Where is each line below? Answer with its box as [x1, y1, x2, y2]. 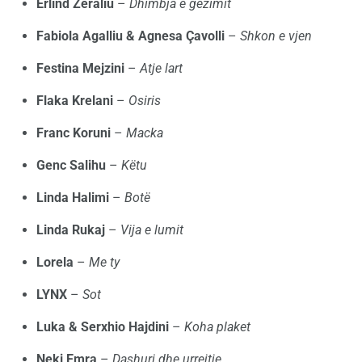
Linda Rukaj [36, 222, 105, 238]
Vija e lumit [120, 222, 183, 238]
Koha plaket [184, 319, 250, 335]
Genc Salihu [36, 158, 106, 174]
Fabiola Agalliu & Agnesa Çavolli [36, 28, 225, 44]
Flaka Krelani [36, 93, 113, 109]
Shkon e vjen [240, 28, 312, 44]
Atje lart [140, 61, 183, 77]
